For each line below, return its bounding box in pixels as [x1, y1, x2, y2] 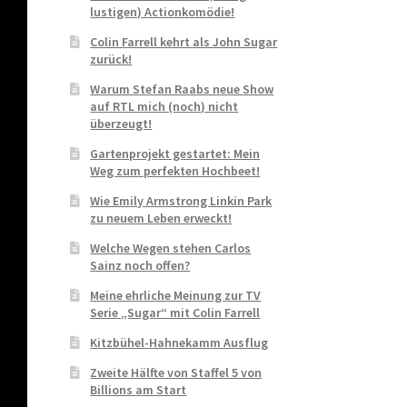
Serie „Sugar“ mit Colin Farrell [90, 303, 261, 321]
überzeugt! [90, 114, 153, 132]
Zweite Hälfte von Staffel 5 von [90, 363, 263, 381]
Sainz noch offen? [90, 256, 191, 273]
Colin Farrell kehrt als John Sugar [90, 33, 278, 50]
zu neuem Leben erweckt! [90, 209, 233, 226]
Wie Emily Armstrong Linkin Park [90, 192, 273, 209]
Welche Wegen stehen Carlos [90, 239, 252, 256]
